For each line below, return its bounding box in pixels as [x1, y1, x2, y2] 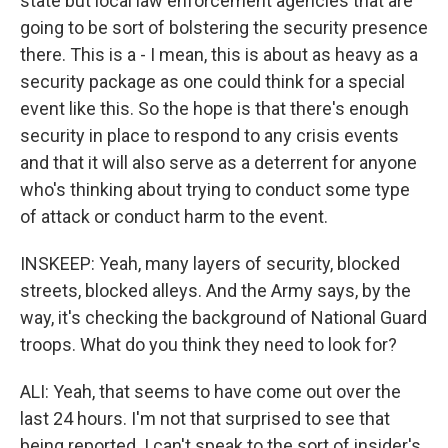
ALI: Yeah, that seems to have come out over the [20, 381, 401, 402]
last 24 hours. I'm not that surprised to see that [20, 408, 390, 429]
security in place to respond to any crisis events [20, 125, 399, 146]
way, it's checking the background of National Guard [20, 307, 427, 328]
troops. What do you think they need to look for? [20, 334, 397, 355]
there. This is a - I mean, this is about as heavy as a [20, 44, 418, 65]
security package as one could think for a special [20, 71, 405, 92]
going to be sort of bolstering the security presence [20, 17, 428, 38]
